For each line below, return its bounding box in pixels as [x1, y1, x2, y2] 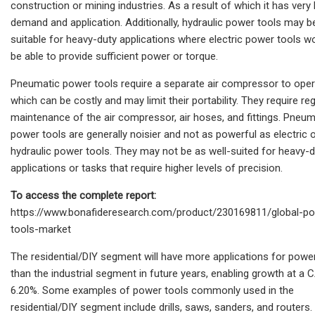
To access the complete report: [11, 188, 156, 202]
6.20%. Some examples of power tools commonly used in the [11, 283, 294, 297]
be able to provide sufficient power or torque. [11, 49, 218, 63]
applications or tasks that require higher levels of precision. [11, 161, 283, 174]
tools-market [11, 222, 71, 236]
